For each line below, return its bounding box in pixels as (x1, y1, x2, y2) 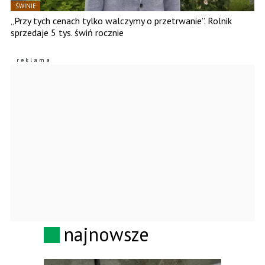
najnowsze (64, 222, 149, 247)
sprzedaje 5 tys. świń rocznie (11, 27, 124, 39)
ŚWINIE (15, 2, 36, 11)
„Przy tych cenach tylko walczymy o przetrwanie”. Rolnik (11, 15, 232, 27)
